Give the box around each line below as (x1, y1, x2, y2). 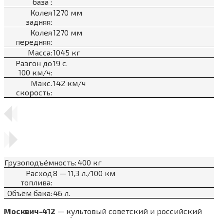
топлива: (20, 177, 52, 187)
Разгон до (16, 58, 52, 68)
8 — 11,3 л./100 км (53, 168, 115, 178)
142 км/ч (53, 78, 86, 88)
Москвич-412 (4, 206, 55, 216)
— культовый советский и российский (55, 206, 202, 216)
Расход (26, 168, 52, 178)
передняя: (16, 36, 52, 46)
